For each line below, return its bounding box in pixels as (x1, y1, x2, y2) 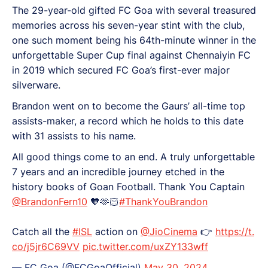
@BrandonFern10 (12, 195, 87, 208)
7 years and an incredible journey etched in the (12, 165, 224, 178)
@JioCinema (141, 225, 197, 237)
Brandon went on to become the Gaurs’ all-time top (12, 99, 245, 112)
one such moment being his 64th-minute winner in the (12, 33, 256, 46)
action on (92, 225, 141, 237)
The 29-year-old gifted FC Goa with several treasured (12, 4, 256, 16)
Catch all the (12, 225, 72, 237)
